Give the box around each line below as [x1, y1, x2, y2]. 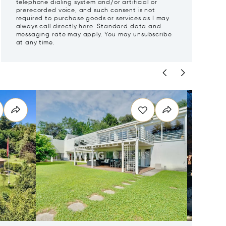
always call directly [16, 24, 79, 30]
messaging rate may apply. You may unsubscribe [16, 32, 172, 38]
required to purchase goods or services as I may [16, 16, 170, 22]
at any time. [16, 40, 55, 46]
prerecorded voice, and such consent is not [16, 8, 155, 14]
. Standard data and [93, 24, 161, 30]
